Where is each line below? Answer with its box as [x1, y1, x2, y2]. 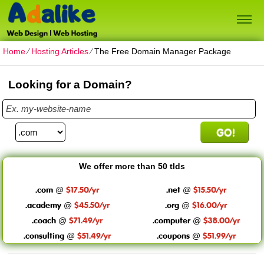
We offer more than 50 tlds [78, 161, 185, 171]
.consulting [24, 230, 65, 240]
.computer [152, 215, 190, 225]
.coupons [156, 230, 190, 240]
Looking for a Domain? [8, 78, 133, 91]
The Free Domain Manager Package [94, 47, 231, 56]
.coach [32, 215, 57, 225]
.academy [25, 200, 61, 210]
